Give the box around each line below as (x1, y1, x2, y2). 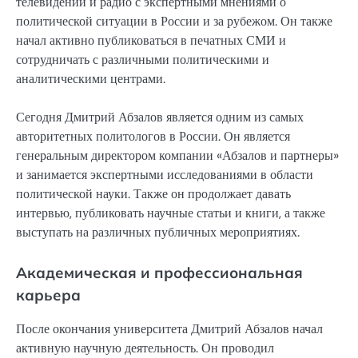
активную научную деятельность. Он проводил (16, 339, 274, 356)
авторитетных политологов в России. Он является (16, 128, 290, 145)
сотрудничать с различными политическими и (16, 51, 269, 69)
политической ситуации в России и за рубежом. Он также (16, 13, 332, 30)
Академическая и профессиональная (16, 263, 303, 283)
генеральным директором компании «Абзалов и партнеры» (16, 147, 339, 165)
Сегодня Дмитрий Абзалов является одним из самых (16, 109, 304, 126)
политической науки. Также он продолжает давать (16, 185, 291, 203)
